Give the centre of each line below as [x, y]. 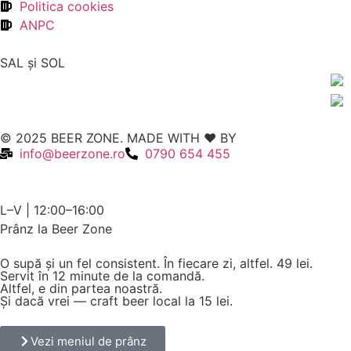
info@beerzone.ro [72, 153]
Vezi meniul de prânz [89, 341]
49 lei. [295, 263]
